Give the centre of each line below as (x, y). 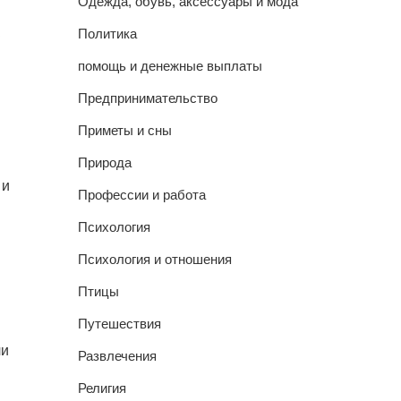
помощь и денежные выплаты (170, 66)
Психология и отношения (154, 259)
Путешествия (119, 324)
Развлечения (117, 356)
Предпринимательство (147, 98)
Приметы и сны (124, 130)
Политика (107, 34)
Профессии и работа (141, 195)
